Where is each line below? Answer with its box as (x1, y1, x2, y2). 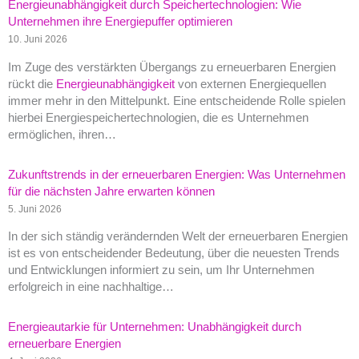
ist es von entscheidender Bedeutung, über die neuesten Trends (8, 247, 340, 260)
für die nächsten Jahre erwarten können (8, 184, 215, 198)
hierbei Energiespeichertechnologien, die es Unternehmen (8, 111, 309, 124)
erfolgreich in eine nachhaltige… (8, 280, 174, 294)
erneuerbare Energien (8, 337, 121, 351)
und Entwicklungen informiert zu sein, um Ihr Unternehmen (8, 264, 314, 277)
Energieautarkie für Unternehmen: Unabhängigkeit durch (8, 321, 301, 334)
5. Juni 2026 (8, 203, 62, 214)
